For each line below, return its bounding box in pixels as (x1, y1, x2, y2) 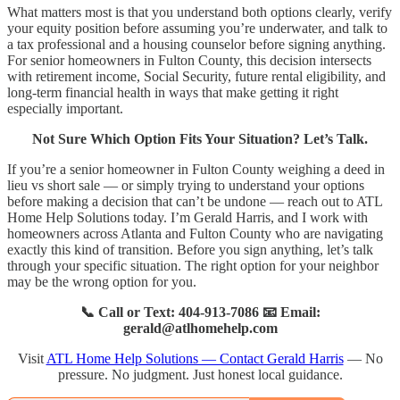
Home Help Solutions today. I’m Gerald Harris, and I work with (7, 210, 368, 226)
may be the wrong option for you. (7, 274, 196, 290)
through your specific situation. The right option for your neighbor (7, 258, 379, 274)
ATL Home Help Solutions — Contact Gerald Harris (46, 351, 344, 367)
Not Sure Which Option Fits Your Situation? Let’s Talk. (32, 131, 368, 147)
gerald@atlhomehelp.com (122, 321, 278, 337)
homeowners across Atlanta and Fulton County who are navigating (7, 226, 383, 242)
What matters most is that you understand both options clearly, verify (7, 4, 392, 21)
